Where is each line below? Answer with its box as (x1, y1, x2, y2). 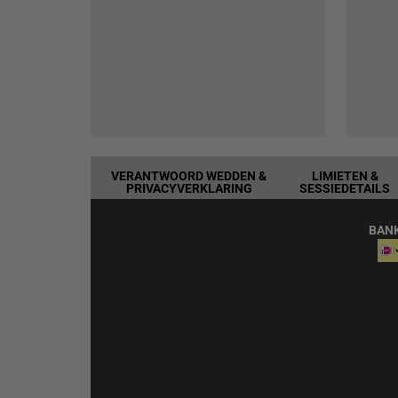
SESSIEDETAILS (299, 181, 391, 195)
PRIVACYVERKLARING (125, 181, 252, 195)
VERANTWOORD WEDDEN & (111, 169, 267, 183)
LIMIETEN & (311, 169, 378, 183)
